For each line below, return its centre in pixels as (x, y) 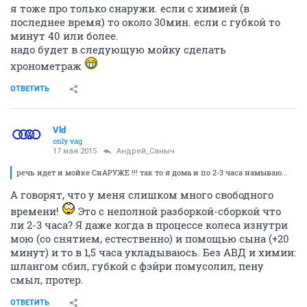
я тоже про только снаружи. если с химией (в (130, 8)
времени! (36, 211)
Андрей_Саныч (146, 151)
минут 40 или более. (64, 36)
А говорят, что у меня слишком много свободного (142, 195)
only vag (67, 141)
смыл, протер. (47, 280)
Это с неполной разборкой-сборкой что (178, 211)
